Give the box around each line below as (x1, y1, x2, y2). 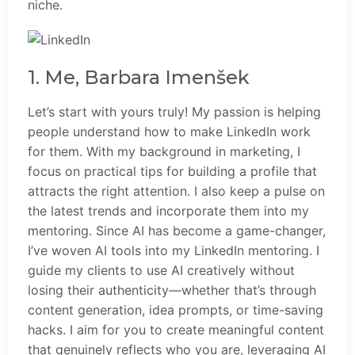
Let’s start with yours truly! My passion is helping (28, 104, 321, 120)
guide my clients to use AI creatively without (28, 262, 295, 279)
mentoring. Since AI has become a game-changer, (28, 223, 326, 239)
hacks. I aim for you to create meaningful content (28, 322, 324, 338)
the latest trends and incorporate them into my (28, 203, 309, 219)
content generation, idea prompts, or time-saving (28, 302, 323, 319)
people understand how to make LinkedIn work (28, 124, 311, 140)
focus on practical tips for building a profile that (28, 163, 317, 180)
